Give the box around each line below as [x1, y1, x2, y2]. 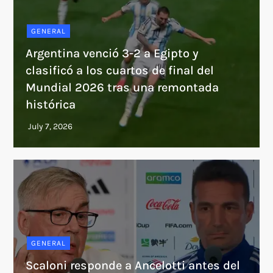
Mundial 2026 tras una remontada [26, 80, 219, 94]
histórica [26, 97, 76, 112]
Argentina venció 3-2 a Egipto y [26, 46, 199, 60]
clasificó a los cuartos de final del [26, 63, 214, 77]
